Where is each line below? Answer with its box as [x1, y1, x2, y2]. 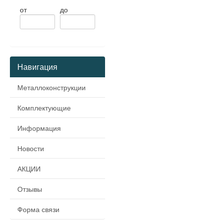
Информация [17, 123, 61, 133]
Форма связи [17, 204, 59, 214]
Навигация [17, 61, 57, 72]
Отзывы [17, 184, 42, 194]
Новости [17, 143, 44, 153]
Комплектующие [17, 103, 71, 112]
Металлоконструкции [17, 82, 86, 92]
